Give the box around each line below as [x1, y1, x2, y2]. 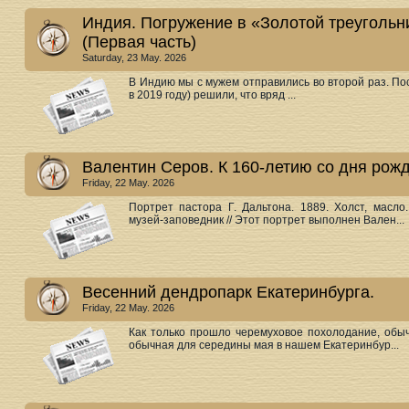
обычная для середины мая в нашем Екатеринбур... [129, 339, 399, 351]
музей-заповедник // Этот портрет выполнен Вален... [129, 214, 404, 226]
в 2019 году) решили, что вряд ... [129, 89, 296, 101]
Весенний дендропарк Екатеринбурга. [82, 283, 374, 301]
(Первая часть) [82, 33, 196, 51]
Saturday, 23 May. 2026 [82, 52, 186, 63]
